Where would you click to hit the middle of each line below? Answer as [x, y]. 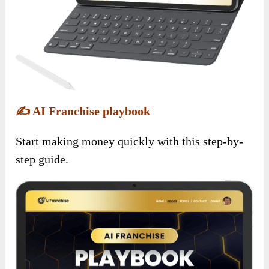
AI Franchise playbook [92, 111]
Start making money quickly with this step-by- [130, 141]
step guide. [42, 159]
